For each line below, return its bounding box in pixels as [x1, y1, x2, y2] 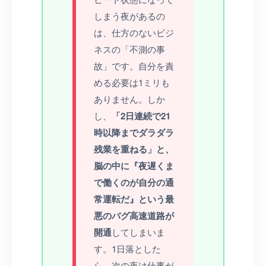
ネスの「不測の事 [94, 42, 165, 55]
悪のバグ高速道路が [94, 208, 174, 222]
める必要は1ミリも [94, 75, 170, 88]
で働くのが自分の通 [94, 175, 174, 189]
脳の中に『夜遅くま [94, 159, 174, 172]
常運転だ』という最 [94, 192, 174, 205]
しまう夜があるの [94, 9, 165, 22]
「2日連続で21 [112, 109, 170, 122]
